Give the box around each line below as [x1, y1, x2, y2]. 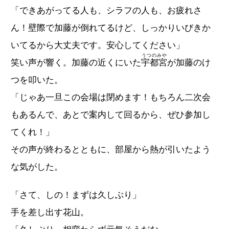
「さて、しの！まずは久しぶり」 [11, 190, 141, 200]
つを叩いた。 [11, 75, 63, 85]
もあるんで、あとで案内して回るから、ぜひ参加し [11, 110, 211, 120]
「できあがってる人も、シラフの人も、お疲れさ [11, 6, 202, 16]
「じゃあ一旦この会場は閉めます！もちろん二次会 [11, 93, 211, 103]
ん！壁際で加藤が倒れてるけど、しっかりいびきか [11, 23, 211, 33]
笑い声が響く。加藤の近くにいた [11, 58, 141, 68]
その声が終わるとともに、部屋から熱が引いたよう [11, 145, 211, 155]
